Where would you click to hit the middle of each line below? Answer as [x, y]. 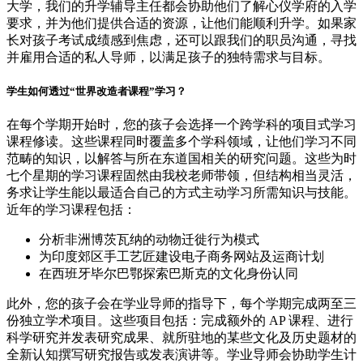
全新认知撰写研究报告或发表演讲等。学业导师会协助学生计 [181, 354]
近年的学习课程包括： [71, 209]
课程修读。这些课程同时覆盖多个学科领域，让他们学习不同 [181, 141]
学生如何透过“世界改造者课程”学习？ [96, 91]
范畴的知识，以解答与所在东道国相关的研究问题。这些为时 [181, 158]
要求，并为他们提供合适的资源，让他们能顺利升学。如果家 [181, 23]
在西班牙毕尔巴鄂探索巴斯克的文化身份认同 [169, 273]
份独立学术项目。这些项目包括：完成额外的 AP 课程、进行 [180, 320]
